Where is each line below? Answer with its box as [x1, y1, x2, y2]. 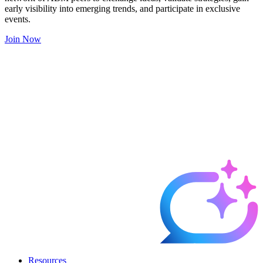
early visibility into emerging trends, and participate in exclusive [5, 4, 240, 14]
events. [5, 14, 31, 25]
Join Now [5, 34, 41, 45]
